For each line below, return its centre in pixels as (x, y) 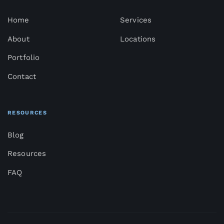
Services (136, 20)
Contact (22, 77)
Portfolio (24, 58)
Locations (138, 39)
